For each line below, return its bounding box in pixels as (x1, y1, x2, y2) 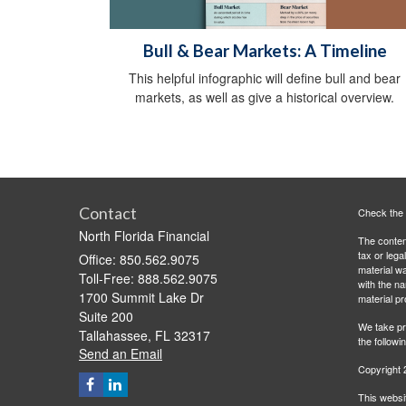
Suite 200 (79, 307, 133, 326)
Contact (79, 203, 137, 224)
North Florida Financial (79, 227, 209, 246)
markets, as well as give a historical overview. (135, 88, 394, 107)
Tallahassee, (79, 326, 151, 345)
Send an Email (79, 344, 162, 363)
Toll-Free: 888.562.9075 (79, 269, 217, 288)
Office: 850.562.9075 (79, 250, 199, 269)
